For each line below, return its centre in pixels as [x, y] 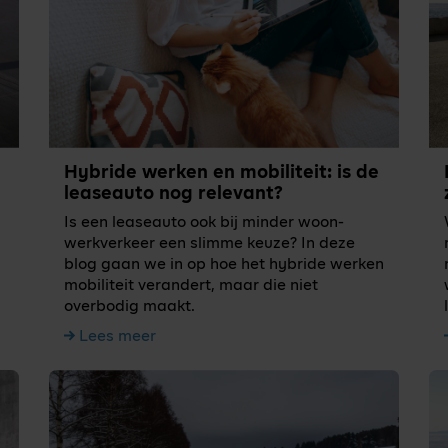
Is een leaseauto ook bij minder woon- [204, 223]
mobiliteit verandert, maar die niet [191, 286]
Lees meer [117, 337]
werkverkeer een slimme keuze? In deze [209, 244]
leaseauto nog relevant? [173, 193]
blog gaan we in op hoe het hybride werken [224, 265]
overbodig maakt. [129, 307]
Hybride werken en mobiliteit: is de [221, 172]
